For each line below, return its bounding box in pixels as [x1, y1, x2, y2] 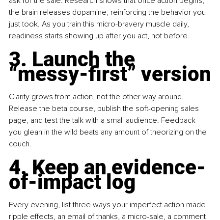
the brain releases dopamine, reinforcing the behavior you [9, 7, 208, 18]
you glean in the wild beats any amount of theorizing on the [9, 127, 209, 137]
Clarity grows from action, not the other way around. [9, 92, 186, 102]
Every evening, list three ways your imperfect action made [9, 200, 208, 210]
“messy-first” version [9, 62, 211, 86]
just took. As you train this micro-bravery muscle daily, [9, 19, 191, 29]
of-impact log [9, 170, 136, 194]
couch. [9, 139, 31, 149]
